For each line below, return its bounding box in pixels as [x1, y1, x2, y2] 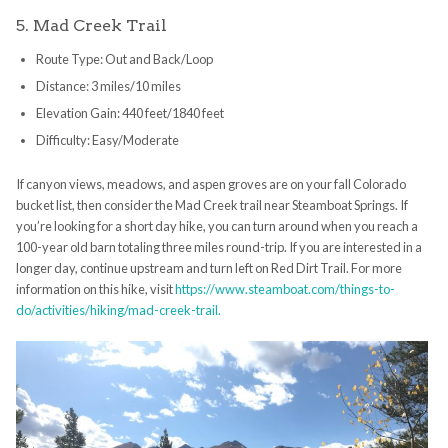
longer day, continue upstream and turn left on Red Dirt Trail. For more [15, 260, 402, 277]
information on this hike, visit [15, 281, 175, 298]
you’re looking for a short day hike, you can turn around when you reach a [15, 218, 418, 235]
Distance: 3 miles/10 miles [35, 78, 181, 95]
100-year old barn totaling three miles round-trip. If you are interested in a [15, 239, 422, 256]
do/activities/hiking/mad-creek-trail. [15, 302, 221, 319]
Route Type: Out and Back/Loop [35, 51, 213, 68]
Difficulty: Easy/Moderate [35, 132, 179, 149]
